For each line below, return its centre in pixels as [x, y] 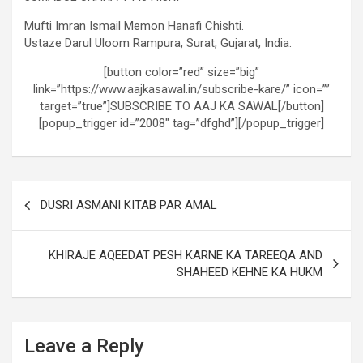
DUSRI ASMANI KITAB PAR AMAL [129, 205]
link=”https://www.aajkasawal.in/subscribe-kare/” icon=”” [181, 89]
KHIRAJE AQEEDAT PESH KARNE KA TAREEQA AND [186, 255]
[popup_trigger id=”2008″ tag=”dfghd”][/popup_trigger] [181, 123]
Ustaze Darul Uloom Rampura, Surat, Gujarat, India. [158, 43]
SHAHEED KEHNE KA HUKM [250, 272]
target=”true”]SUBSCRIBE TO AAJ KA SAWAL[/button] [181, 106]
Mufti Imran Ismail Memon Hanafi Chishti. [134, 26]
